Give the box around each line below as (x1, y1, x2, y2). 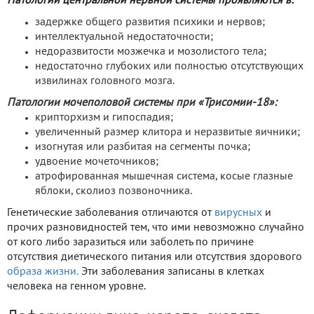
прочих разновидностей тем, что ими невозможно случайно (7, 223, 304, 233)
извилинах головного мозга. (35, 76, 175, 87)
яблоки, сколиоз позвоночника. (35, 186, 192, 197)
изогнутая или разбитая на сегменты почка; (35, 142, 250, 153)
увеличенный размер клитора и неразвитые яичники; (35, 128, 300, 138)
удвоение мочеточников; (35, 157, 158, 168)
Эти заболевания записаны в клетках (78, 267, 264, 278)
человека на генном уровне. (7, 282, 146, 292)
